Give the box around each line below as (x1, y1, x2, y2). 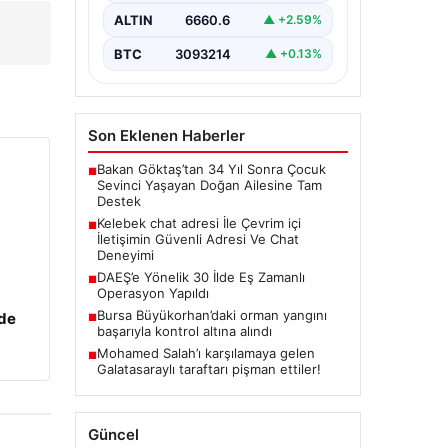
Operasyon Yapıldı (96, 284, 209, 301)
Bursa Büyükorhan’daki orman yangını (96, 306, 327, 323)
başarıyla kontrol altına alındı (96, 322, 272, 339)
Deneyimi (96, 246, 154, 263)
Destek (96, 192, 141, 209)
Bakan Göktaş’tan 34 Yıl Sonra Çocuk (96, 160, 326, 177)
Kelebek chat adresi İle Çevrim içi (96, 214, 301, 231)
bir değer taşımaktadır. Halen (110, 2, 290, 19)
